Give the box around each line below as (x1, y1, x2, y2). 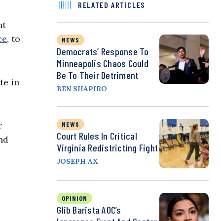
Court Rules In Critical (57, 130, 137, 142)
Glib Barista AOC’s (57, 204, 121, 216)
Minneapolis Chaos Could (57, 57, 148, 70)
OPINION (62, 194, 88, 203)
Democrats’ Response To (57, 45, 149, 58)
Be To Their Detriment (57, 69, 139, 81)
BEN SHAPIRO (57, 84, 108, 94)
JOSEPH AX (57, 157, 99, 166)
